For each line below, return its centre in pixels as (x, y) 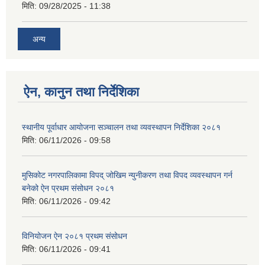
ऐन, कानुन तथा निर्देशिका (81, 92)
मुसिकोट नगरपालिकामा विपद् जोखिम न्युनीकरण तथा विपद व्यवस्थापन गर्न (127, 175)
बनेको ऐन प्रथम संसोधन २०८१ (68, 188)
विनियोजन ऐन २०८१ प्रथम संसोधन (75, 236)
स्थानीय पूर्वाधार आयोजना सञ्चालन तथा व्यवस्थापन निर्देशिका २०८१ (121, 127)
